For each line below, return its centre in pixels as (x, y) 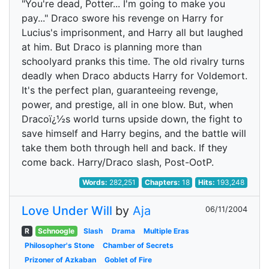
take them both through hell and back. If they (125, 148)
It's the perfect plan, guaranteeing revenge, (120, 90)
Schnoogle (56, 231)
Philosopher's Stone (59, 245)
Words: (96, 182)
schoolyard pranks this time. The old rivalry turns (133, 61)
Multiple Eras (167, 231)
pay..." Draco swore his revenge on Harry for (122, 18)
